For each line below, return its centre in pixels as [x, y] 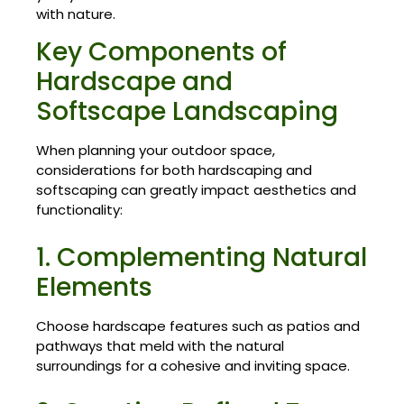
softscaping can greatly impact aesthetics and [196, 190]
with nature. [76, 14]
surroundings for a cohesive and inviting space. [193, 365]
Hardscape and [134, 82]
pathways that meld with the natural [160, 345]
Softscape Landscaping [187, 112]
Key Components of [161, 52]
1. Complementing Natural [202, 257]
